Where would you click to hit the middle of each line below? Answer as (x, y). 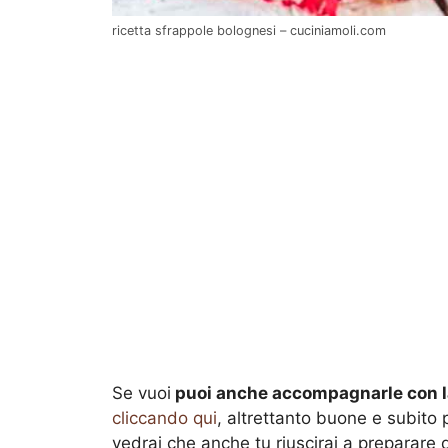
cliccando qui (164, 417)
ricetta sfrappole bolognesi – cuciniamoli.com (249, 30)
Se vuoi (141, 392)
